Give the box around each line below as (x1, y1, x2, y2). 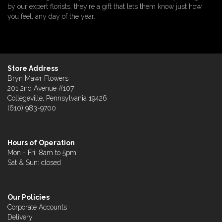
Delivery (7, 213, 33, 221)
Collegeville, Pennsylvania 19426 (7, 94, 107, 102)
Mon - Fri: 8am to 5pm (7, 149, 76, 157)
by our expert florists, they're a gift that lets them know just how (7, 2, 202, 10)
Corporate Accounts (7, 203, 67, 211)
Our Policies (7, 193, 50, 201)
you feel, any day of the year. (7, 12, 95, 20)
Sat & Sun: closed (7, 159, 61, 166)
